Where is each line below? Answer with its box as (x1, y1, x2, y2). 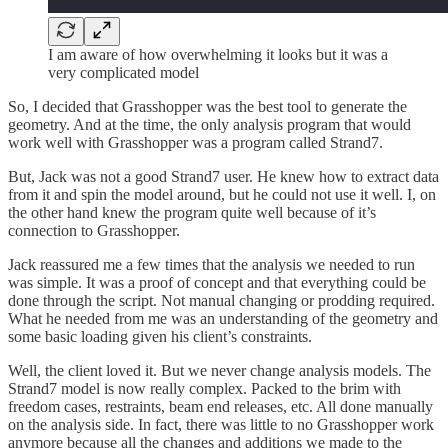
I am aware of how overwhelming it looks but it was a (48, 46, 388, 64)
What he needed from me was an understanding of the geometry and (8, 310, 438, 328)
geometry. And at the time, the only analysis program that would (8, 116, 411, 134)
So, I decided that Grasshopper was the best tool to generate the (8, 98, 407, 116)
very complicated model (48, 64, 199, 82)
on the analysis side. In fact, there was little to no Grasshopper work (8, 416, 434, 434)
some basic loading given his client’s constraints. (8, 328, 312, 346)
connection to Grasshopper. (8, 222, 180, 240)
